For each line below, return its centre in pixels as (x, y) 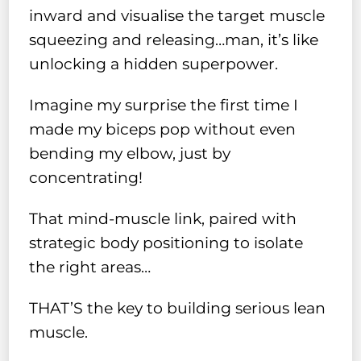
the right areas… (90, 268)
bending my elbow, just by (130, 154)
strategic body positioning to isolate (166, 243)
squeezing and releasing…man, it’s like (174, 40)
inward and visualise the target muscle (177, 16)
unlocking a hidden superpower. (154, 64)
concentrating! (86, 178)
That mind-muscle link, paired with (163, 219)
